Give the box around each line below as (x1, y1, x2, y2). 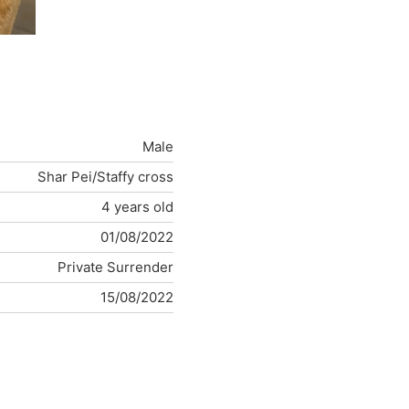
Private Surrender (58, 258, 174, 277)
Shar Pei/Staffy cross (37, 168, 174, 186)
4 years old (101, 198, 174, 216)
